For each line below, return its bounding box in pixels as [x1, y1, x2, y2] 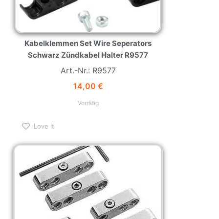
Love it [34, 122, 54, 130]
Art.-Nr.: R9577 [60, 66, 116, 76]
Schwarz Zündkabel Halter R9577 [28, 50, 148, 60]
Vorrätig [77, 99, 99, 107]
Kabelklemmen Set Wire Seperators [24, 39, 152, 48]
